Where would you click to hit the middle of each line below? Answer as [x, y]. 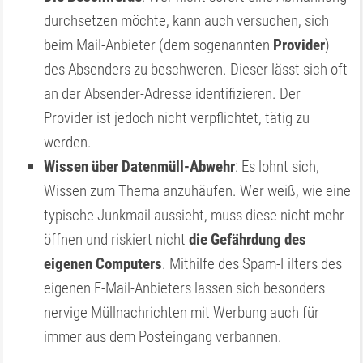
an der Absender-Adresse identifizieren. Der [173, 94]
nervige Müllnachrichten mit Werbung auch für [182, 312]
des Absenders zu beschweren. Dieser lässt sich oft [196, 69]
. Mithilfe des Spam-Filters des [252, 264]
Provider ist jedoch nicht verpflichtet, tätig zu [177, 118]
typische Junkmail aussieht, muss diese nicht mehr [194, 215]
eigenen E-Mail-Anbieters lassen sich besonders [185, 288]
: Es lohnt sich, [278, 167]
